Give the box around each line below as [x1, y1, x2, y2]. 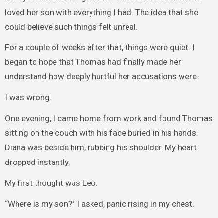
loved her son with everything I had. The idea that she [4, 7, 198, 17]
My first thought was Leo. [4, 178, 98, 188]
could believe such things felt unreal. [4, 21, 138, 32]
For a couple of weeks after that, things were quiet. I [4, 42, 195, 53]
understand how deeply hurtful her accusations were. [4, 72, 199, 82]
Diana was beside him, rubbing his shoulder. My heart [4, 142, 197, 152]
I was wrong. [4, 92, 52, 103]
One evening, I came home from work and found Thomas [4, 113, 213, 123]
